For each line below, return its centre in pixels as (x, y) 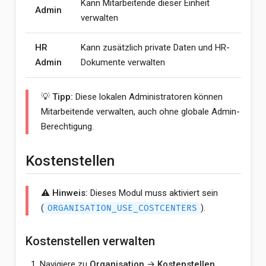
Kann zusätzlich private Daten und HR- (155, 47)
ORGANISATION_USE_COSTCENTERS (122, 208)
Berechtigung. (67, 126)
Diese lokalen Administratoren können (148, 97)
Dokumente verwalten (123, 62)
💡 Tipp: (57, 97)
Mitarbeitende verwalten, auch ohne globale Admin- (140, 112)
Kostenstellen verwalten (90, 241)
